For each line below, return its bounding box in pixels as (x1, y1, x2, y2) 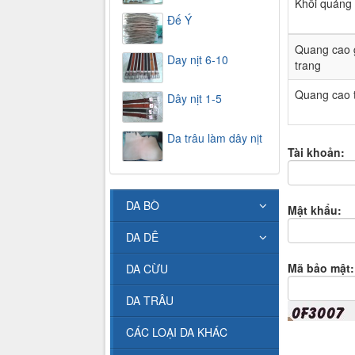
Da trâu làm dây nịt (167, 129, 262, 146)
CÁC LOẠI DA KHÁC (126, 324, 227, 341)
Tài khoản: (287, 143, 345, 160)
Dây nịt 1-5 (167, 90, 222, 107)
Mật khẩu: (287, 201, 342, 218)
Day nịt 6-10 (167, 51, 228, 67)
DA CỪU (126, 261, 168, 277)
